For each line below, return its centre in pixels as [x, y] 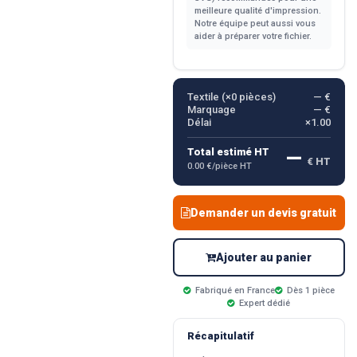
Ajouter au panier [264, 258]
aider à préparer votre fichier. [253, 36]
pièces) [256, 97]
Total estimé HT [228, 152]
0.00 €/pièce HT [219, 167]
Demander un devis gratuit [264, 213]
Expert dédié [264, 304]
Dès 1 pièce [309, 291]
